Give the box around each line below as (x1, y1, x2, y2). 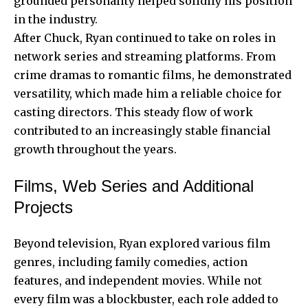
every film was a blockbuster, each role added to (14, 291, 278, 306)
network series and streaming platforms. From (14, 49, 276, 63)
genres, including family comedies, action (14, 254, 247, 269)
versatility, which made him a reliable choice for (14, 86, 282, 100)
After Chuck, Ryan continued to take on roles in (14, 30, 276, 45)
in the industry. (14, 12, 98, 26)
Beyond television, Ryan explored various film (14, 236, 270, 250)
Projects (14, 197, 73, 217)
